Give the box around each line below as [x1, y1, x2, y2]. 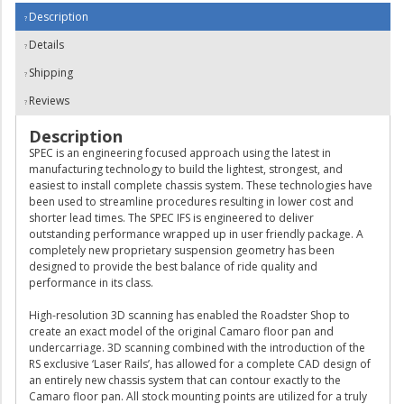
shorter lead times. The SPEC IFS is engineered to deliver [29, 210, 314, 225]
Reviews [29, 93, 69, 108]
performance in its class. [29, 275, 153, 290]
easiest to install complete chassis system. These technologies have [29, 178, 372, 193]
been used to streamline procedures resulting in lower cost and [29, 194, 353, 209]
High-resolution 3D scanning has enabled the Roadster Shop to [29, 308, 350, 323]
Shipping [29, 65, 73, 80]
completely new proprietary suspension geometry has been [29, 243, 335, 258]
